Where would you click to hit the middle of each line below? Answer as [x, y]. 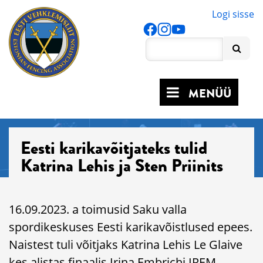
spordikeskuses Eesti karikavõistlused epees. [131, 227]
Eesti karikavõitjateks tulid [114, 148]
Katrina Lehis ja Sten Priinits [122, 165]
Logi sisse [233, 14]
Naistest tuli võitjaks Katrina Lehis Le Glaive [126, 244]
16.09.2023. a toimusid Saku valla [98, 209]
